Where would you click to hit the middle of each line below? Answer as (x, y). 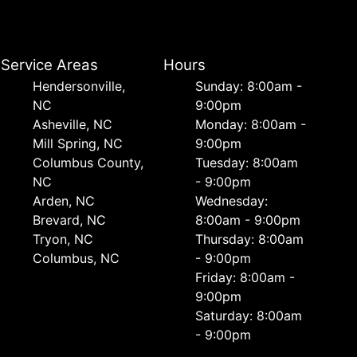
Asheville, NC (73, 124)
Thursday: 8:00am (249, 239)
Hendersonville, (79, 86)
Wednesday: (231, 200)
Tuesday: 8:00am (246, 162)
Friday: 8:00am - (245, 277)
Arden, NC (64, 200)
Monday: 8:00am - (250, 124)
